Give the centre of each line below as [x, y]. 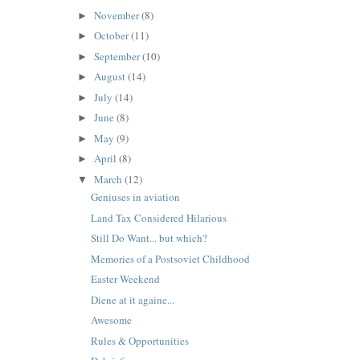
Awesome [112, 320]
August [111, 77]
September [119, 56]
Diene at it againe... [133, 299]
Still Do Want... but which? [149, 238]
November [118, 15]
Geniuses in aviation [136, 197]
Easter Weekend [126, 279]
